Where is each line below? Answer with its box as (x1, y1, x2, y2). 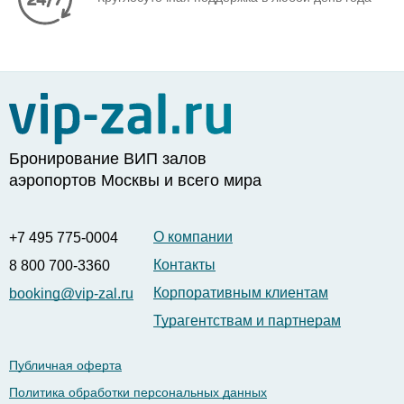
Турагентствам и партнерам (153, 312, 341, 328)
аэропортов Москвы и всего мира (9, 170, 262, 189)
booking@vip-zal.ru (9, 285, 133, 301)
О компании (153, 228, 233, 244)
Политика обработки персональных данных (9, 384, 267, 399)
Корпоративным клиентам (153, 284, 328, 300)
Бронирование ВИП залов (9, 149, 207, 168)
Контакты (153, 256, 216, 272)
